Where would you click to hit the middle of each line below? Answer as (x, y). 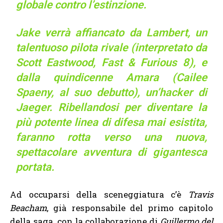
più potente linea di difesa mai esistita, (111, 122)
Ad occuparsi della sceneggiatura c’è (99, 195)
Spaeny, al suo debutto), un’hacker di (111, 93)
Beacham (28, 208)
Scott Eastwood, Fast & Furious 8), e (111, 63)
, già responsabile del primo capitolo (130, 208)
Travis (201, 195)
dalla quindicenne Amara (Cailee (111, 78)
